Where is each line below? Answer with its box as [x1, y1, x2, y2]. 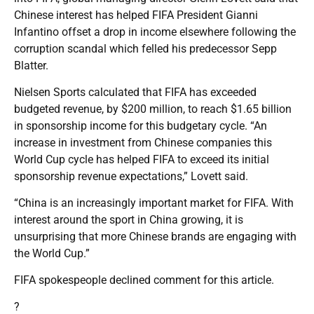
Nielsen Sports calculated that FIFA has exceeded [14, 85, 257, 99]
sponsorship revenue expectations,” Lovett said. [14, 169, 248, 183]
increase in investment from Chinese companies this [14, 135, 272, 149]
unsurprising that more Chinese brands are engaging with [14, 229, 296, 243]
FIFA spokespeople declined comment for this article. [14, 273, 274, 287]
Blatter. [14, 58, 48, 72]
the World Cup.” [14, 246, 90, 260]
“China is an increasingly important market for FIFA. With [14, 196, 294, 210]
